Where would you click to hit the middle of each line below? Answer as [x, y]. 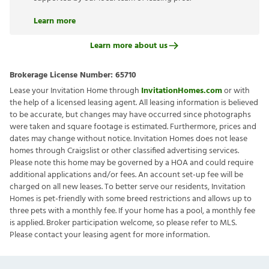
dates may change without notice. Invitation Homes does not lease [128, 139]
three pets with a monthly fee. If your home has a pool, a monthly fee [132, 211]
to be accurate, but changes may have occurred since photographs [130, 115]
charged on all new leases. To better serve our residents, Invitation [128, 187]
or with [236, 91]
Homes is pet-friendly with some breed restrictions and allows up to [131, 199]
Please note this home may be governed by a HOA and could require [131, 163]
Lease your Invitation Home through [75, 91]
